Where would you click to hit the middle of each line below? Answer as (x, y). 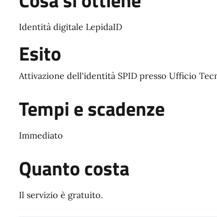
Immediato (41, 135)
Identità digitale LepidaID (70, 27)
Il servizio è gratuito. (61, 195)
